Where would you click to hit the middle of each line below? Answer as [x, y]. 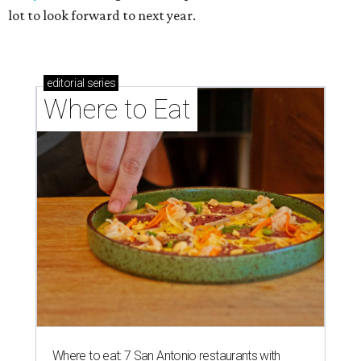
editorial [66, 83]
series [100, 83]
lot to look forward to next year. [102, 16]
